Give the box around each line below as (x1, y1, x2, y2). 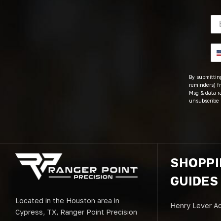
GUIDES (170, 173, 218, 189)
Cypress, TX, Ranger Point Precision (15, 207, 137, 216)
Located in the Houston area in (15, 196, 119, 205)
